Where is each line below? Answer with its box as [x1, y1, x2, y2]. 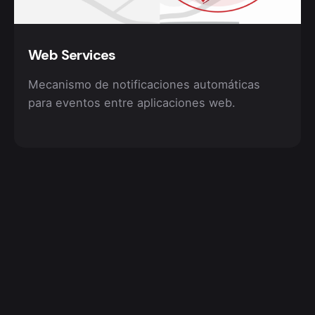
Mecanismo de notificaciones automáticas [28, 77, 260, 92]
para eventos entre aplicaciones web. [28, 96, 236, 110]
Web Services [28, 45, 116, 64]
